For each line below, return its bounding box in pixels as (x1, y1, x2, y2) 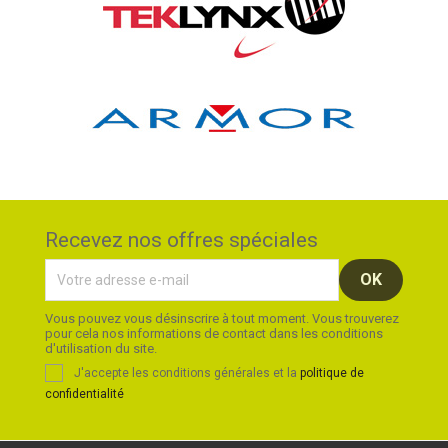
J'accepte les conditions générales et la (73, 365, 300, 380)
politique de (299, 365, 364, 380)
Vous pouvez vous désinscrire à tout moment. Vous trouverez (44, 310, 399, 326)
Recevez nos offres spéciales (44, 227, 318, 252)
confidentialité (44, 386, 124, 401)
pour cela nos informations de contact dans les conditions (44, 325, 383, 341)
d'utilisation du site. (44, 340, 157, 356)
